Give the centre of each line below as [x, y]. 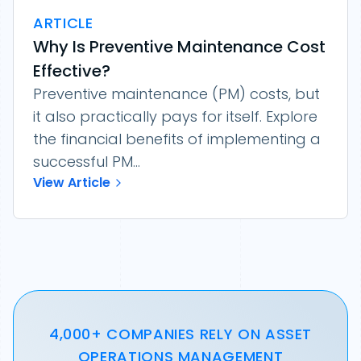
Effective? [72, 71]
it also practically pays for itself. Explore [175, 117]
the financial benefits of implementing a [177, 139]
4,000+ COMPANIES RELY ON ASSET [180, 334]
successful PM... [87, 162]
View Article [72, 183]
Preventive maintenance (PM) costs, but [176, 94]
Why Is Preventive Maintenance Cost [179, 47]
